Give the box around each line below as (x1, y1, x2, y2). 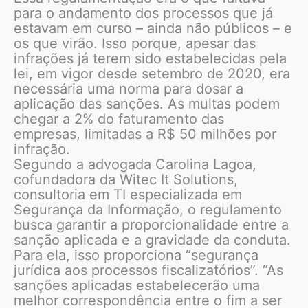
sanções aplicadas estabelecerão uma (14, 277, 260, 294)
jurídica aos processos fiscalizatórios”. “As (14, 262, 283, 279)
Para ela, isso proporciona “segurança (14, 247, 258, 264)
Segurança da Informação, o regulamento (14, 201, 282, 219)
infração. (14, 141, 70, 158)
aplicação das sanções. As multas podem (14, 96, 280, 113)
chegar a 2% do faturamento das (14, 111, 224, 128)
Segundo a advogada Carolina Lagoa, (14, 156, 256, 173)
